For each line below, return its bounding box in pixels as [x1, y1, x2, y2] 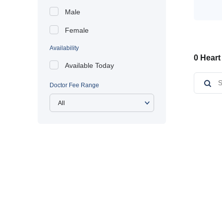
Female [65, 26, 89, 34]
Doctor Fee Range [50, 82, 99, 89]
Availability [50, 45, 79, 52]
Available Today [65, 61, 114, 69]
